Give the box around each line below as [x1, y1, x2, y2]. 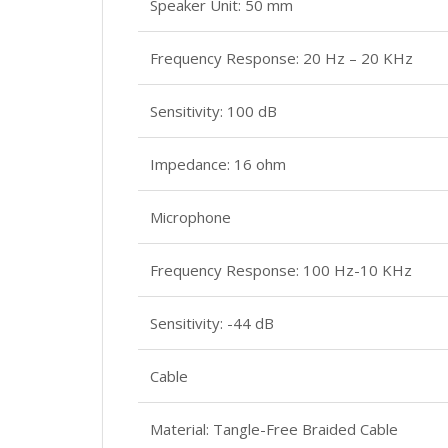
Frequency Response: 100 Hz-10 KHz [150, 260, 412, 280]
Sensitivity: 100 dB [150, 101, 277, 121]
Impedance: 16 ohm [150, 154, 286, 174]
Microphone [150, 207, 231, 227]
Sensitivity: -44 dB [150, 313, 274, 333]
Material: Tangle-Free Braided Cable [150, 419, 398, 439]
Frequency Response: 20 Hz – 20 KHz [150, 48, 413, 68]
